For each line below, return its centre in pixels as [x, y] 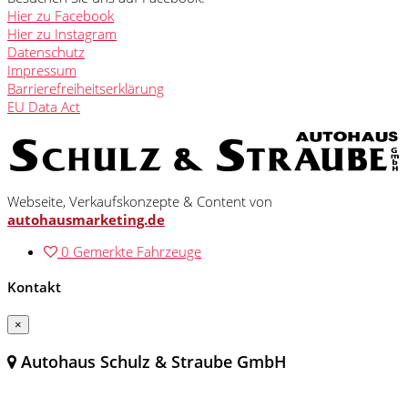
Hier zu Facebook [61, 16]
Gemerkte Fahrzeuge [137, 251]
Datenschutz [46, 52]
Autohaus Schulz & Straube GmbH [152, 361]
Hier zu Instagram [62, 34]
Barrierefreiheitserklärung [86, 89]
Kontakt [34, 287]
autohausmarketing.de [86, 219]
